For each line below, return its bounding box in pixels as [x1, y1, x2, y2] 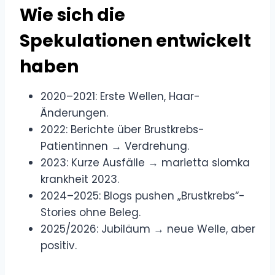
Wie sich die [20, 2, 125, 27]
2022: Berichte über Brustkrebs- [41, 122, 204, 137]
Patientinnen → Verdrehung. [41, 138, 189, 153]
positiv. [41, 238, 77, 253]
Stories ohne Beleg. [41, 204, 141, 220]
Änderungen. [41, 105, 108, 120]
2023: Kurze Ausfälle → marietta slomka [41, 155, 250, 170]
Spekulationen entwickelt [20, 28, 251, 53]
